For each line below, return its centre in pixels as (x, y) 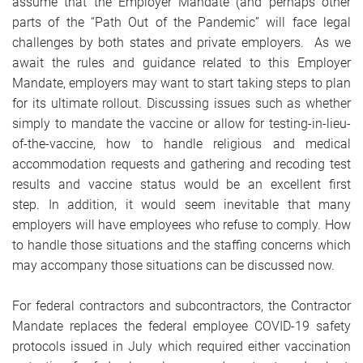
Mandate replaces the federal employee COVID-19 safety (181, 326)
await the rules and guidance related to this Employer (181, 63)
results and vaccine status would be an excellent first (181, 184)
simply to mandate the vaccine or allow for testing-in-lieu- (181, 124)
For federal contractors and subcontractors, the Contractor (181, 306)
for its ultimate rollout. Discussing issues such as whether (181, 103)
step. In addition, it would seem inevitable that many (181, 205)
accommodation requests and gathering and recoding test (181, 164)
